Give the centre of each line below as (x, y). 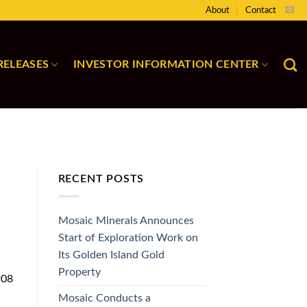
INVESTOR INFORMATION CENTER (166, 64)
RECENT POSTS (101, 179)
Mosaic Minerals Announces (126, 220)
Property (79, 272)
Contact (260, 10)
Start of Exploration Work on (128, 237)
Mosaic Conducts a (104, 298)
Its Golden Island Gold (111, 255)
